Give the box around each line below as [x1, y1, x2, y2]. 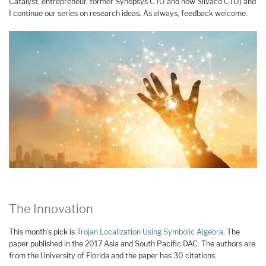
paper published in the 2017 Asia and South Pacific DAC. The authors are [9, 239, 255, 249]
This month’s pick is [9, 227, 77, 237]
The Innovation [9, 202, 93, 217]
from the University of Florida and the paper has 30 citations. [9, 251, 217, 261]
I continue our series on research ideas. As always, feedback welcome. [9, 8, 248, 18]
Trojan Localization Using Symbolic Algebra [77, 227, 223, 237]
